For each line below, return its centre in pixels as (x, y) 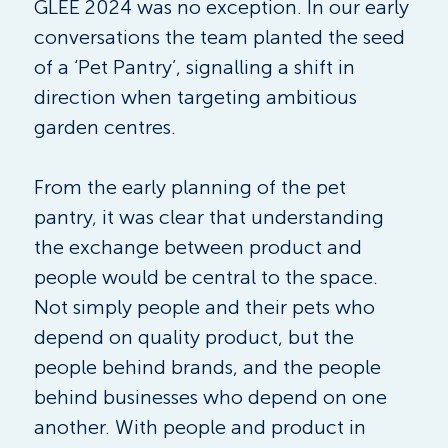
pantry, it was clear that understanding (211, 216)
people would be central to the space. (208, 276)
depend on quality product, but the (196, 336)
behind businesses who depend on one (212, 396)
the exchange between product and (200, 246)
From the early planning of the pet (192, 186)
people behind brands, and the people (209, 366)
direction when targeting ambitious (197, 96)
